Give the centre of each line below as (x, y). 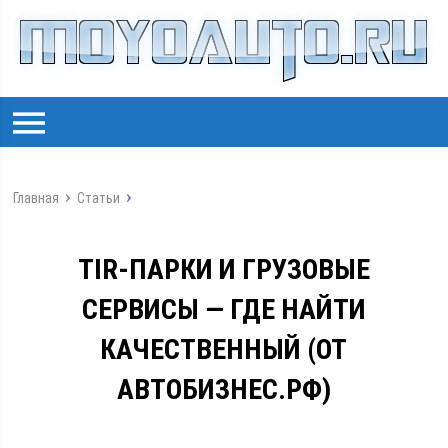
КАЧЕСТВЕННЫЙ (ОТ (224, 349)
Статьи (99, 198)
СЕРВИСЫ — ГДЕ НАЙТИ (223, 309)
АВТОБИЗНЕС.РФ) (223, 389)
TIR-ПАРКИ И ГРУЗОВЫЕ (223, 269)
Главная (36, 198)
